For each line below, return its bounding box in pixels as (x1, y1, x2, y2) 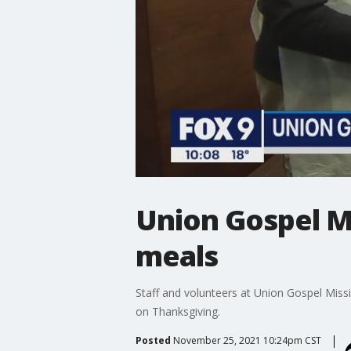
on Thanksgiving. (135, 303, 220, 319)
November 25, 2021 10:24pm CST (172, 333, 321, 347)
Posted (135, 333, 171, 347)
